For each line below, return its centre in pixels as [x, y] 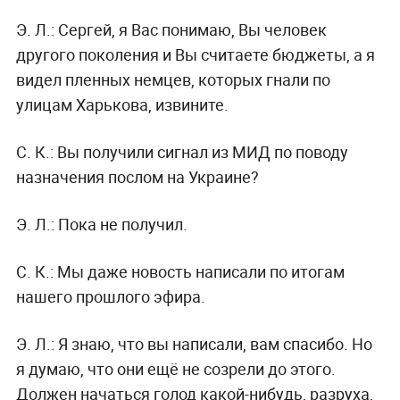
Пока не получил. [121, 224]
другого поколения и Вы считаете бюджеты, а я [195, 54]
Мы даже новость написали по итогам [199, 271]
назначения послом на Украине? [137, 176]
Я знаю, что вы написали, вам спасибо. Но [213, 343]
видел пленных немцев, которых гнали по [173, 79]
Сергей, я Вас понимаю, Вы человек [190, 29]
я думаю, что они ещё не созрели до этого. [175, 368]
